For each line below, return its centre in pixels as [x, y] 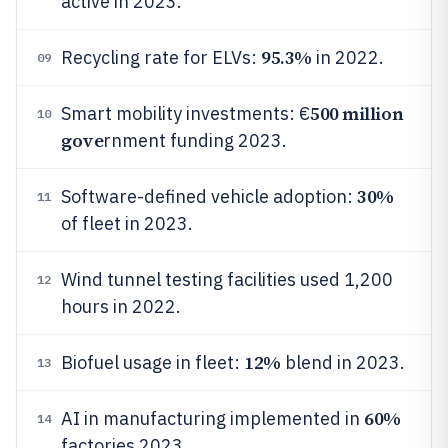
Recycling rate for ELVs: [161, 57]
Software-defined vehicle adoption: [209, 196]
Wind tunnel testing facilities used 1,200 [227, 279]
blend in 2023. [342, 362]
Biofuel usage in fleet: [152, 362]
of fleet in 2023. [127, 223]
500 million [357, 113]
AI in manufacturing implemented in [212, 418]
